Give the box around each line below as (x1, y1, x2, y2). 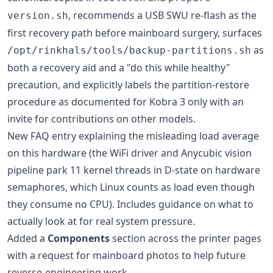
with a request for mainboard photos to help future (7, 249, 246, 262)
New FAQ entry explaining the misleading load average (7, 129, 259, 143)
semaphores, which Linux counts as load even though (7, 180, 255, 194)
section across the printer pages (110, 232, 261, 245)
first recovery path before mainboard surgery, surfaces (7, 26, 262, 40)
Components (48, 232, 110, 245)
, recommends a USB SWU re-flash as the (68, 9, 257, 22)
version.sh (7, 10, 68, 21)
